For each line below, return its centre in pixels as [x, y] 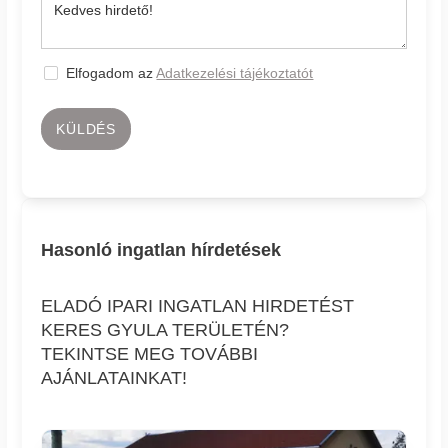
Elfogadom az [111, 73]
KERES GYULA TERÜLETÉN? [165, 330]
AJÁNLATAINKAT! [114, 378]
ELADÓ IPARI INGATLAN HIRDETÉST [198, 306]
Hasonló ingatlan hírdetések [161, 250]
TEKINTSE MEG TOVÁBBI [150, 354]
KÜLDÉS [86, 129]
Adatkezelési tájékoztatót [235, 73]
